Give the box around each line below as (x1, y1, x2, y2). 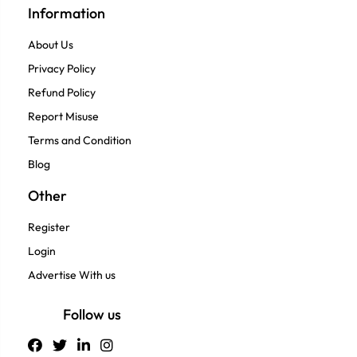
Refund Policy (28, 85, 96, 100)
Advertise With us (28, 268, 116, 283)
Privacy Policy (28, 61, 96, 76)
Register (28, 220, 70, 235)
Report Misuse (28, 109, 99, 124)
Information (28, 4, 105, 23)
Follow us (63, 305, 121, 324)
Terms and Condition (28, 133, 131, 148)
